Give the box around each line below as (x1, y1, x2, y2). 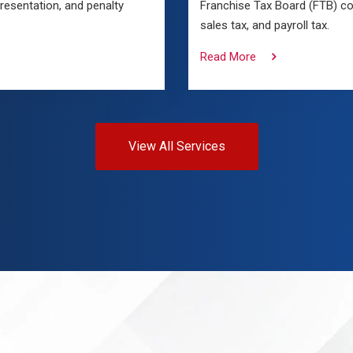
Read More (200, 50, 256, 64)
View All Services (128, 139, 225, 154)
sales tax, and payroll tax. (200, 18, 329, 32)
